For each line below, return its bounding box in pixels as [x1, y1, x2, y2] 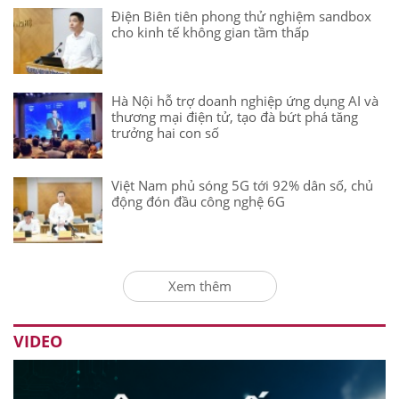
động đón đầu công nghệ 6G [111, 191, 285, 210]
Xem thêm [167, 276, 232, 295]
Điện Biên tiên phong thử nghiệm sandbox [111, 6, 371, 25]
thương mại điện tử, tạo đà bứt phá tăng [111, 107, 358, 126]
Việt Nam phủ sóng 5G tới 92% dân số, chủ [111, 175, 373, 194]
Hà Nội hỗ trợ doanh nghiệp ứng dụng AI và [111, 91, 379, 110]
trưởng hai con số [111, 123, 219, 142]
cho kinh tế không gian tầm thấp [111, 22, 309, 41]
